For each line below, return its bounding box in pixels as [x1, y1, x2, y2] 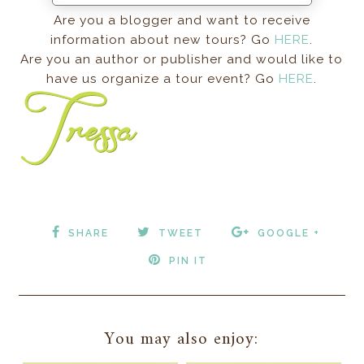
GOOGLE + [257, 227, 320, 239]
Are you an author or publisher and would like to [20, 51, 344, 67]
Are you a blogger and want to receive [53, 12, 310, 28]
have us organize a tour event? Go [46, 71, 279, 86]
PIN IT [168, 254, 207, 266]
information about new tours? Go [50, 32, 275, 47]
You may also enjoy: [105, 323, 259, 354]
